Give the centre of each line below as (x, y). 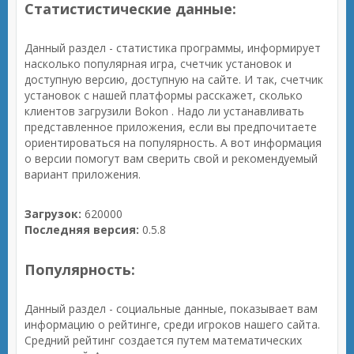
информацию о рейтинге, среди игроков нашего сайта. (172, 324)
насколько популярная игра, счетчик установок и (158, 64)
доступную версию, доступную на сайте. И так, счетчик (174, 79)
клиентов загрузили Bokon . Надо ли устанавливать (164, 111)
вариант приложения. (83, 174)
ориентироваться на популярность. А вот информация (173, 143)
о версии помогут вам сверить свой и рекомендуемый (171, 158)
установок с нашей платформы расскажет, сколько (164, 95)
